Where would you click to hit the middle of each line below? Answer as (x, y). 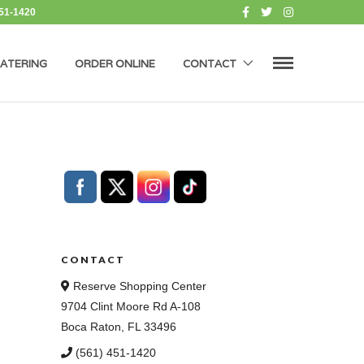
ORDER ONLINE (115, 64)
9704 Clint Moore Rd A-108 (131, 306)
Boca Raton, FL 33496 (119, 327)
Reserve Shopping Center (139, 286)
